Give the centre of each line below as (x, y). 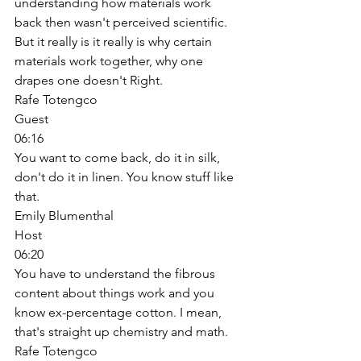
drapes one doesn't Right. (90, 80)
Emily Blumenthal (64, 215)
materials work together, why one (110, 60)
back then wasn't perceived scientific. (122, 22)
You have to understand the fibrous (116, 273)
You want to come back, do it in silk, (119, 157)
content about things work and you (116, 293)
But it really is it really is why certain (115, 41)
